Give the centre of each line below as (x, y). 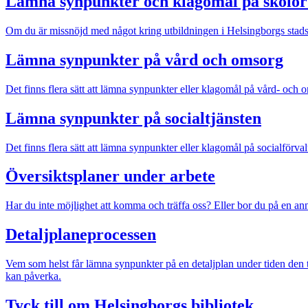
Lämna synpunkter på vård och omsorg (144, 59)
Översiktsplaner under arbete (110, 176)
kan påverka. (33, 276)
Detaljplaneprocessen (81, 235)
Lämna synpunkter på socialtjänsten (133, 118)
